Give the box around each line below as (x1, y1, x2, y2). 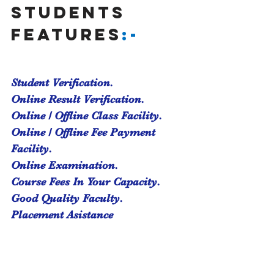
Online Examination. (11, 159, 118, 171)
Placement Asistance (11, 209, 113, 221)
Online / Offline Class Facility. (11, 109, 162, 122)
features (11, 24, 122, 45)
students (11, 2, 133, 23)
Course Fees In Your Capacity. (11, 176, 160, 188)
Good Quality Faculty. (11, 192, 123, 204)
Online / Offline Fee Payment (11, 126, 158, 138)
